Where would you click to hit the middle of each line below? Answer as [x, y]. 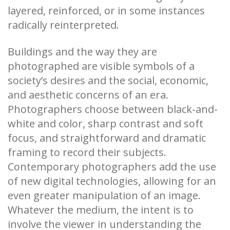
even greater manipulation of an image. [104, 195]
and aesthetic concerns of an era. [88, 94]
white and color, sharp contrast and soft [106, 123]
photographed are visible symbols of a [101, 66]
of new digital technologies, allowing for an [112, 181]
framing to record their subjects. [87, 152]
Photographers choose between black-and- [113, 109]
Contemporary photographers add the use [112, 166]
